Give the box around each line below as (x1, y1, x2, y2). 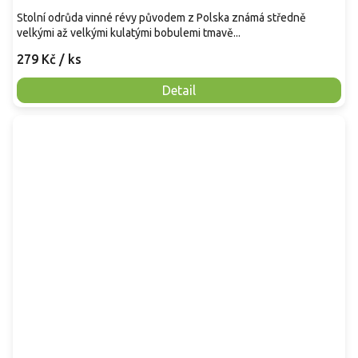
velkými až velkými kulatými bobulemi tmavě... (17, 26, 241, 39)
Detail (162, 82, 196, 97)
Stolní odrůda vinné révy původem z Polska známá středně (17, 10, 306, 24)
